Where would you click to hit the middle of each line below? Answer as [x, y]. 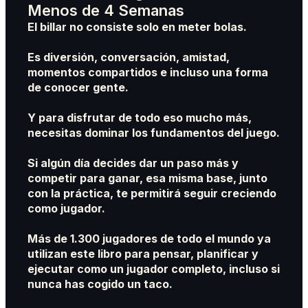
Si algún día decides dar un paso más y [133, 163]
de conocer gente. [78, 88]
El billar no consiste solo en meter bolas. [137, 27]
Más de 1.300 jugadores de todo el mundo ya [149, 239]
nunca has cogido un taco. [100, 284]
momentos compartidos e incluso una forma [147, 73]
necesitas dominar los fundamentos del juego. [153, 133]
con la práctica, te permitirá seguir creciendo [152, 194]
